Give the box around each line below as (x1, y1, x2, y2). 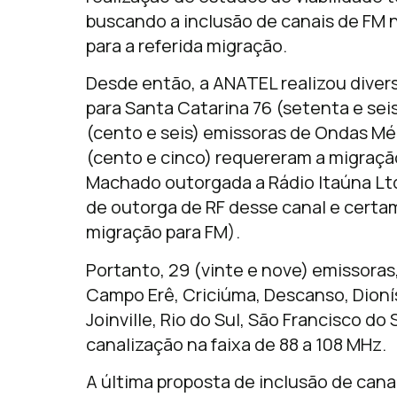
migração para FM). (86, 220, 240, 245)
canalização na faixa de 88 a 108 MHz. (86, 331, 386, 356)
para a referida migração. (86, 33, 287, 58)
